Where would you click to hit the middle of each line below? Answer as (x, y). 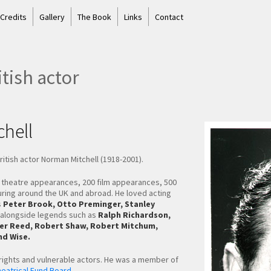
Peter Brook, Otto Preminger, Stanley (79, 204)
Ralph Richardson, (134, 214)
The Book (94, 17)
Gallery (52, 17)
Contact (169, 17)
